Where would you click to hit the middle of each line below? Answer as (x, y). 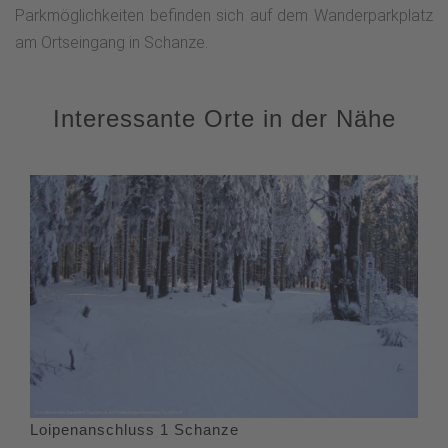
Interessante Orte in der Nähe (224, 118)
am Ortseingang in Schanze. (111, 42)
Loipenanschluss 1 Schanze (134, 430)
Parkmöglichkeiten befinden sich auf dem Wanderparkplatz (224, 15)
